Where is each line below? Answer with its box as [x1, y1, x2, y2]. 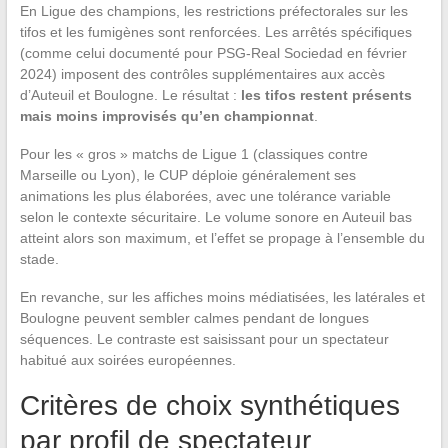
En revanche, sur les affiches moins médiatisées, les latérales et [19, 289, 425, 306]
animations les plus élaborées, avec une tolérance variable [19, 188, 391, 205]
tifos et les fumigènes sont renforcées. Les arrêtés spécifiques [19, 24, 412, 41]
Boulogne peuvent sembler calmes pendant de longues [19, 310, 369, 327]
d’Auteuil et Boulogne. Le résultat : [19, 87, 241, 104]
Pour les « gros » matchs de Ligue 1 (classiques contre [19, 146, 368, 163]
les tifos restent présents [240, 87, 412, 104]
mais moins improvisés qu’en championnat [19, 108, 314, 125]
